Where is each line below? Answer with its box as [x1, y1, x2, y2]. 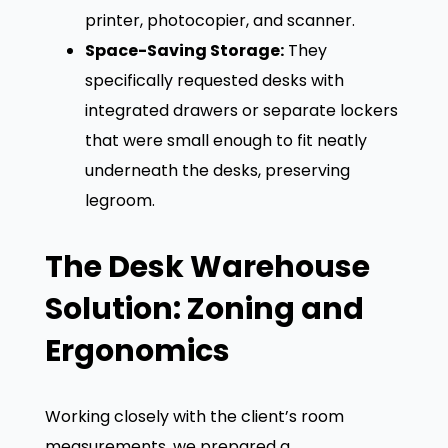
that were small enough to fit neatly [84, 128, 367, 152]
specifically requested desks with [84, 68, 344, 92]
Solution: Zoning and [44, 287, 364, 330]
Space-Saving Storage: [84, 38, 284, 62]
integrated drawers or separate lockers [84, 98, 398, 122]
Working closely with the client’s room [44, 404, 344, 428]
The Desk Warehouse [44, 245, 370, 288]
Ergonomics [44, 329, 230, 372]
